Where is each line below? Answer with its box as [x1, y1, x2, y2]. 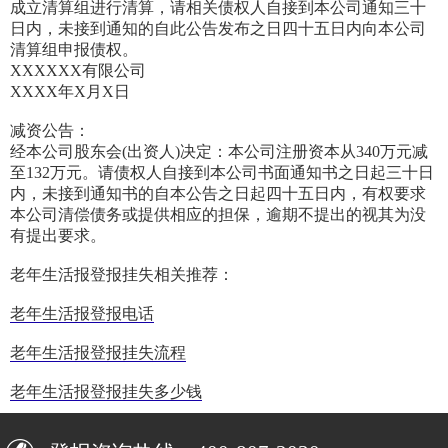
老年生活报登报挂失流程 [10, 344, 186, 362]
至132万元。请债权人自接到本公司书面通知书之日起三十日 [10, 164, 434, 182]
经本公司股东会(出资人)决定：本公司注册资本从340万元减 [10, 143, 428, 161]
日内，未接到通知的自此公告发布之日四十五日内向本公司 [10, 20, 426, 38]
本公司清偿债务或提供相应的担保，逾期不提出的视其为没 [10, 206, 426, 224]
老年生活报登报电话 [10, 305, 154, 323]
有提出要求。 [10, 227, 122, 245]
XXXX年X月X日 [10, 83, 130, 101]
